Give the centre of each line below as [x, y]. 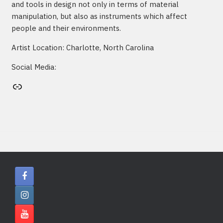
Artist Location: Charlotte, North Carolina [82, 47]
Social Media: [34, 67]
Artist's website [14, 86]
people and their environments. [66, 28]
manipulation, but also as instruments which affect [99, 16]
